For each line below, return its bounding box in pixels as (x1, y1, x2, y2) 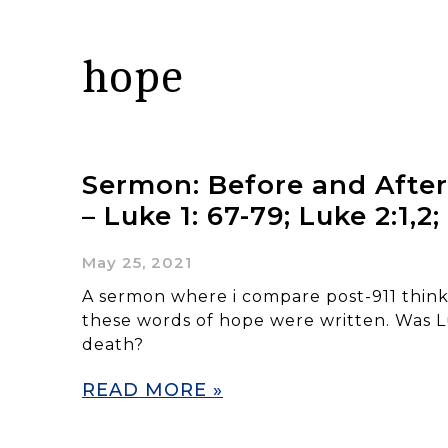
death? (82, 334, 144, 354)
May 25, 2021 (82, 252, 192, 272)
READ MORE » (82, 378, 223, 401)
